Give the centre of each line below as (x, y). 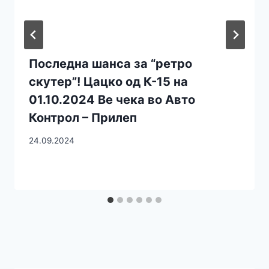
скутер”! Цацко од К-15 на (108, 81)
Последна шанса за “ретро (110, 63)
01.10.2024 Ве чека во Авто (112, 99)
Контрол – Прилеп (83, 117)
